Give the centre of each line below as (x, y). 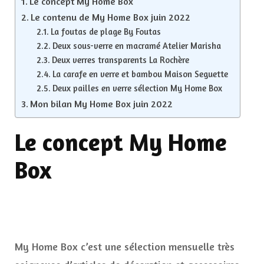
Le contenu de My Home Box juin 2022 (111, 17)
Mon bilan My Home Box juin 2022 (102, 104)
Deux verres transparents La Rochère (120, 60)
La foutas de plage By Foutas (105, 32)
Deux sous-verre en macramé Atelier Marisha (136, 46)
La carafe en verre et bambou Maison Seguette (140, 74)
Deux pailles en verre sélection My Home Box (137, 88)
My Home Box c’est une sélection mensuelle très (125, 247)
